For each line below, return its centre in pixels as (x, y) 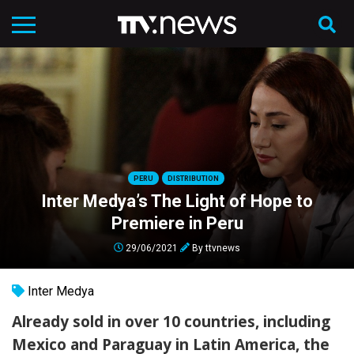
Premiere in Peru (177, 223)
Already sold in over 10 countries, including (171, 322)
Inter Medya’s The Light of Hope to (177, 201)
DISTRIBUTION (193, 178)
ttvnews (223, 247)
